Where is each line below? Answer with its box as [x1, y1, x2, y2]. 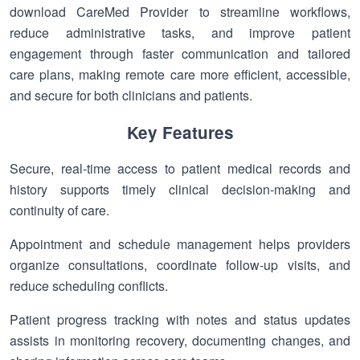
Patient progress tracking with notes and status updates [10, 310, 350, 329]
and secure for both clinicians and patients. [10, 86, 252, 104]
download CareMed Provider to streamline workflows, [10, 2, 350, 21]
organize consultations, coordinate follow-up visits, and [10, 256, 350, 274]
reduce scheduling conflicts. [10, 276, 168, 295]
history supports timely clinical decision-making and [10, 180, 350, 198]
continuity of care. [10, 201, 109, 219]
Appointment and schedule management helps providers [10, 235, 350, 253]
